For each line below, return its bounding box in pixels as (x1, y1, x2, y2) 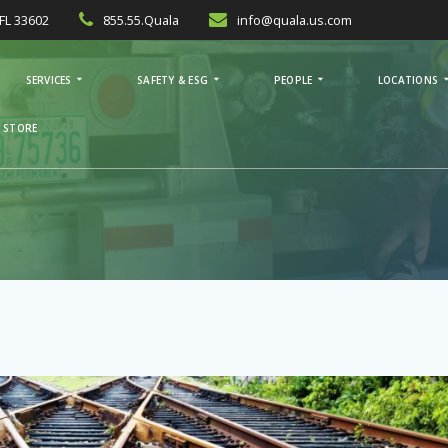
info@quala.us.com (237, 11, 353, 29)
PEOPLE (273, 72, 313, 87)
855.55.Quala (103, 11, 180, 29)
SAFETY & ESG (137, 72, 209, 87)
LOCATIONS (377, 72, 439, 87)
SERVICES (25, 72, 72, 87)
